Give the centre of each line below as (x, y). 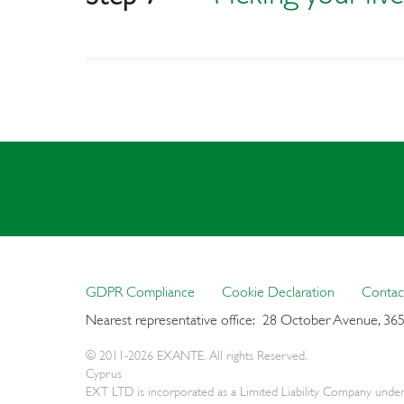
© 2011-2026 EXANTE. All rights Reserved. (196, 355)
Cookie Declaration (278, 292)
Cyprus (104, 373)
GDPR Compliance (140, 292)
